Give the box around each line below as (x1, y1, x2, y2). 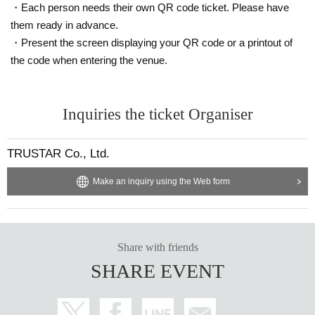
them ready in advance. (11, 18, 118, 31)
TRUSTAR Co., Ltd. (7, 146, 110, 160)
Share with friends (117, 240, 198, 253)
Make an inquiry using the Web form (92, 176, 230, 186)
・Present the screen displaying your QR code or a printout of (11, 36, 292, 49)
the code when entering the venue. (11, 53, 167, 66)
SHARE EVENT (91, 259, 224, 282)
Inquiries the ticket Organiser (62, 105, 253, 123)
